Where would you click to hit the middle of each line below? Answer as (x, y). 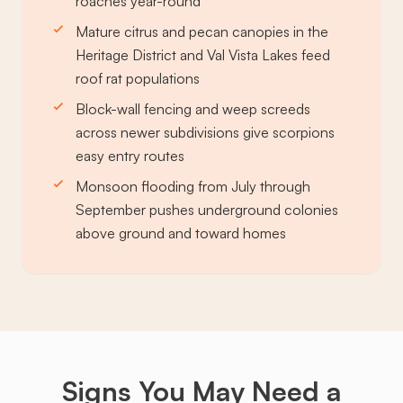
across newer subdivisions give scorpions (205, 133)
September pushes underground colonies (207, 210)
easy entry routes (130, 156)
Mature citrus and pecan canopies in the (202, 32)
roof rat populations (138, 79)
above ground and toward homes (181, 233)
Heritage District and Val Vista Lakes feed (203, 55)
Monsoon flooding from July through (193, 187)
